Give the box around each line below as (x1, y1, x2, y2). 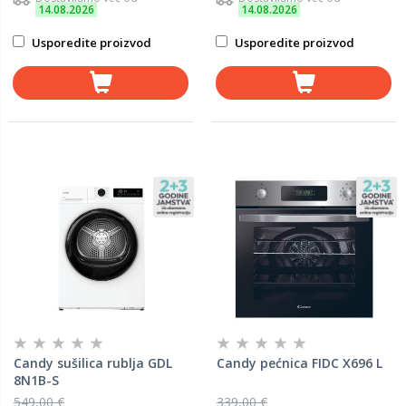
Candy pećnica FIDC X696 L (217, 354, 382, 372)
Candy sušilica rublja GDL (14, 354, 172, 372)
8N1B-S (14, 372, 59, 389)
